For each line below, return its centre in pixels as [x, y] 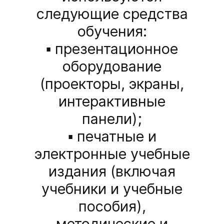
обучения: [112, 31]
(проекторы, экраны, [112, 84]
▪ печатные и [112, 136]
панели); [112, 119]
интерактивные [112, 101]
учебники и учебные [112, 189]
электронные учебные [112, 154]
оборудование [112, 66]
